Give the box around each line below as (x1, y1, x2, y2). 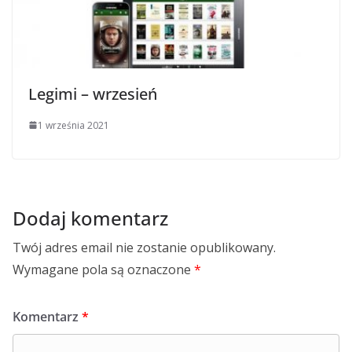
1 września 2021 (38, 118, 109, 132)
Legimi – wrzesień (28, 82, 157, 104)
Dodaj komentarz (13, 204, 168, 231)
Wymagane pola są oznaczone (13, 260, 194, 278)
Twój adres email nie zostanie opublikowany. (13, 238, 276, 256)
